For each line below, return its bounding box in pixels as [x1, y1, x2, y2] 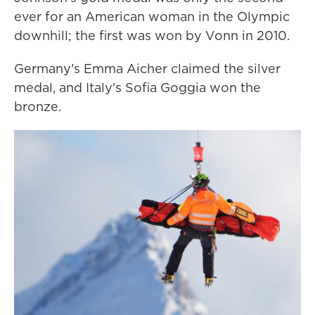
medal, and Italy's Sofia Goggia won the [14, 79, 261, 96]
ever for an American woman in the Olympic [14, 8, 290, 25]
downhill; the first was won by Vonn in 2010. [14, 27, 290, 44]
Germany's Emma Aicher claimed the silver [14, 60, 281, 77]
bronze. [14, 98, 61, 115]
